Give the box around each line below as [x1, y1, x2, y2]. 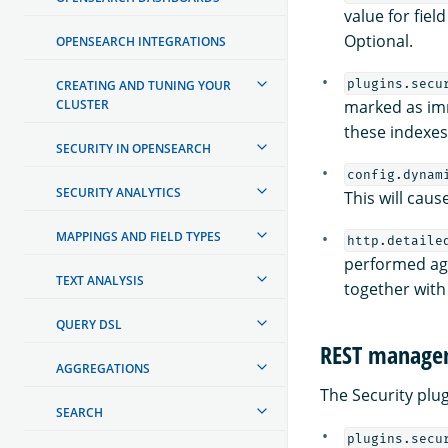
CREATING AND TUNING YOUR [56, 76, 231, 94]
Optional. [344, 29, 413, 52]
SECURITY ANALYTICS [56, 183, 181, 201]
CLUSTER [56, 95, 109, 113]
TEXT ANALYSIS [56, 271, 144, 289]
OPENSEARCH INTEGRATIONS [56, 32, 226, 50]
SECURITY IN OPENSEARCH [56, 139, 211, 157]
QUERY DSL [56, 315, 122, 333]
